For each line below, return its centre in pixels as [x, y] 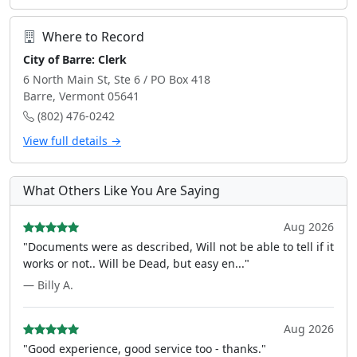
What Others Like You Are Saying [122, 190]
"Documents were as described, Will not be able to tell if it [178, 247]
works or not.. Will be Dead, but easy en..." [136, 263]
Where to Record [93, 37]
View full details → [72, 141]
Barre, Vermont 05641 [81, 96]
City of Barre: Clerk [75, 59]
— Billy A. [48, 285]
